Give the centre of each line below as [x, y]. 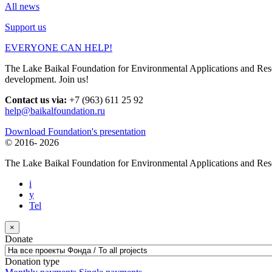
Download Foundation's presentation [75, 131]
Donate [19, 239]
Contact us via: [37, 100]
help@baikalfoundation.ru [55, 110]
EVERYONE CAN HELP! [59, 47]
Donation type [32, 261]
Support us [25, 27]
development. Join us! [47, 79]
